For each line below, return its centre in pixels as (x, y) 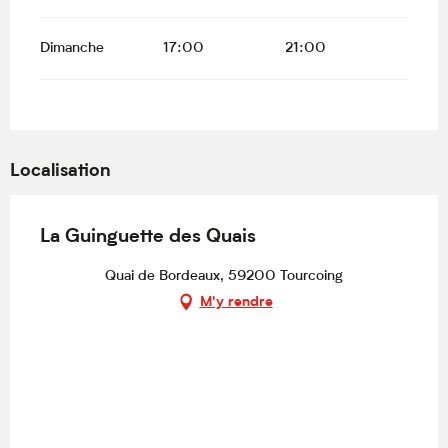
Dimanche (72, 49)
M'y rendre (236, 302)
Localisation (60, 172)
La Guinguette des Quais (148, 238)
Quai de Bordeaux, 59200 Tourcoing (224, 277)
